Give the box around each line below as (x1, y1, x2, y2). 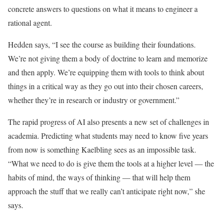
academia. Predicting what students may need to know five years (8, 130, 208, 141)
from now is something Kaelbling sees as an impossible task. (8, 144, 196, 155)
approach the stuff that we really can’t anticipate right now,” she (8, 186, 205, 197)
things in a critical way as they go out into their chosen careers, (8, 81, 203, 92)
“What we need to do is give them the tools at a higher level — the (8, 158, 214, 169)
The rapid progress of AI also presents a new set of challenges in (8, 116, 209, 127)
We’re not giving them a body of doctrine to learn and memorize (8, 53, 208, 64)
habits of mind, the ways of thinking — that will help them (8, 172, 190, 183)
